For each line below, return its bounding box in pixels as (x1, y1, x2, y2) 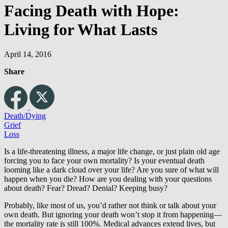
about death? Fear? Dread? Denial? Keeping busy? (4, 184, 167, 193)
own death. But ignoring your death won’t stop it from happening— (4, 210, 222, 219)
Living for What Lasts (4, 20, 157, 39)
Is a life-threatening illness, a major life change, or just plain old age (4, 147, 220, 156)
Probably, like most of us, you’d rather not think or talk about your (4, 201, 216, 210)
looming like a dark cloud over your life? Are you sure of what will (4, 165, 219, 175)
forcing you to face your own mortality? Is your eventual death (4, 156, 205, 165)
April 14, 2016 (4, 50, 51, 59)
